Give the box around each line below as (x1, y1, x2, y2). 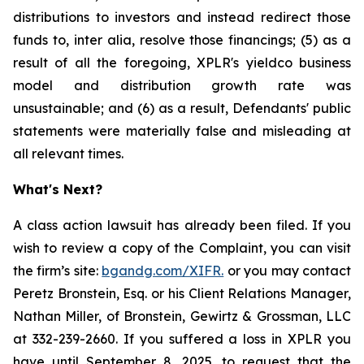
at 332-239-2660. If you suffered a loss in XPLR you (13, 331, 351, 347)
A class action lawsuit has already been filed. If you (13, 217, 351, 233)
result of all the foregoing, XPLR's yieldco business (13, 54, 351, 71)
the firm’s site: (13, 262, 102, 279)
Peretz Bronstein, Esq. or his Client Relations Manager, (13, 285, 351, 301)
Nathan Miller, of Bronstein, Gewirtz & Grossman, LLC (13, 308, 351, 324)
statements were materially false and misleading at (13, 123, 351, 139)
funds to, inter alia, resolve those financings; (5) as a (13, 32, 351, 48)
